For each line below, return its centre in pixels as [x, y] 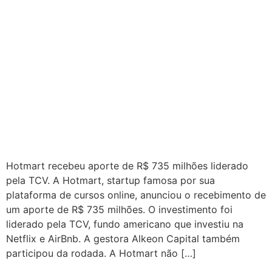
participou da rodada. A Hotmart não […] [101, 253]
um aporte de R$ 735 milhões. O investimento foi [119, 209]
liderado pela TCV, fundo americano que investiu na [125, 224]
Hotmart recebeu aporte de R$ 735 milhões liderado [127, 165]
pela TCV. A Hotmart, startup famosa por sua [110, 180]
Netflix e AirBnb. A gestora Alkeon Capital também [123, 238]
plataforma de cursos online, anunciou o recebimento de [136, 195]
